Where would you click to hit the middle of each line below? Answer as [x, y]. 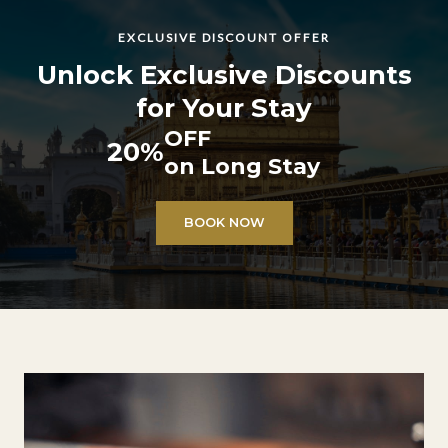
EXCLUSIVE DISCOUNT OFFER [224, 37]
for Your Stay [224, 107]
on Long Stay [242, 166]
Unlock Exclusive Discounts [224, 74]
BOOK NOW [224, 222]
